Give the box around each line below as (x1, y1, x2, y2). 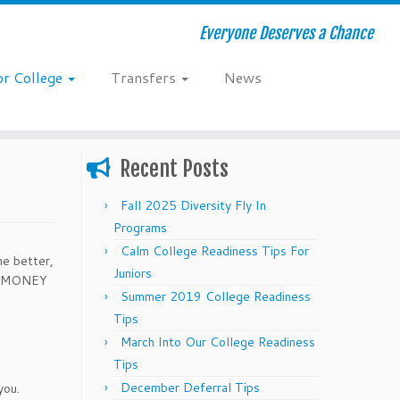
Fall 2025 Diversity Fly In (121, 196, 266, 214)
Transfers (110, 67, 179, 87)
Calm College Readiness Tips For (121, 242, 309, 260)
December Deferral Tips (121, 379, 260, 396)
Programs (113, 219, 167, 237)
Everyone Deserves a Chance (198, 23, 373, 43)
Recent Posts (120, 155, 229, 182)
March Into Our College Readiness (121, 333, 315, 351)
